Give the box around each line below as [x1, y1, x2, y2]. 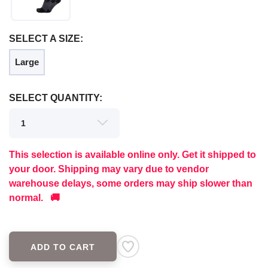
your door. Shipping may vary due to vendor [9, 164, 209, 175]
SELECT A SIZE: [9, 33, 83, 44]
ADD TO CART [31, 242, 95, 252]
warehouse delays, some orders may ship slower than [9, 178, 252, 189]
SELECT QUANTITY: [9, 93, 102, 103]
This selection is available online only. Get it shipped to [9, 150, 256, 160]
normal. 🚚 [9, 193, 60, 203]
